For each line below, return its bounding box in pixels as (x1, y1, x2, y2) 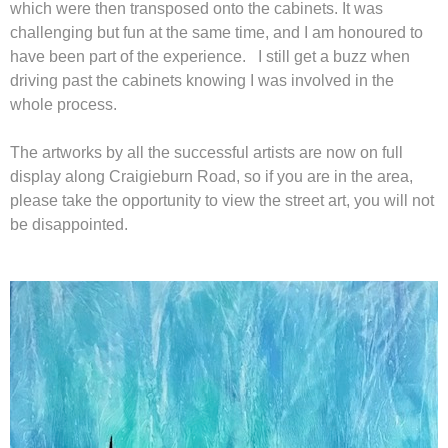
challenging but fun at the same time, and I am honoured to (10, 23, 423, 41)
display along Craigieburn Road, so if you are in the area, (10, 167, 413, 185)
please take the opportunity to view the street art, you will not (10, 191, 434, 209)
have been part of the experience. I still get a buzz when (10, 47, 410, 65)
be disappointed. (10, 215, 128, 233)
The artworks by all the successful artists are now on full (10, 143, 403, 161)
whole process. (10, 95, 117, 113)
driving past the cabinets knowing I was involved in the (10, 71, 394, 89)
